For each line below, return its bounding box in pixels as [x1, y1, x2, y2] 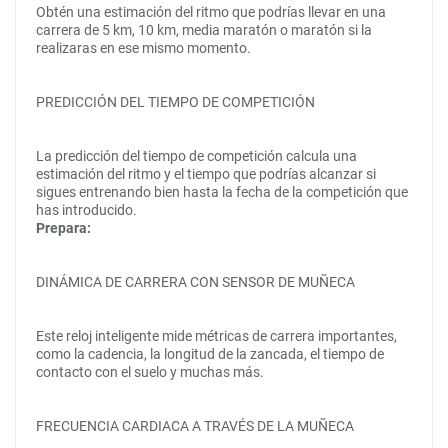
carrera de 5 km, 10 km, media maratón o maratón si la [36, 22, 372, 38]
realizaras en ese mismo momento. [36, 40, 251, 56]
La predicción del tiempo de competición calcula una [36, 148, 357, 164]
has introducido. [36, 202, 137, 218]
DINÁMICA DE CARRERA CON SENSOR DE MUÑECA [36, 274, 355, 290]
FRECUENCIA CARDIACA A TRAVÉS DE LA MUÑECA [36, 418, 354, 434]
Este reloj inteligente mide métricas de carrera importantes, [36, 328, 397, 344]
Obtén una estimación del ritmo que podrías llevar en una [36, 4, 386, 20]
